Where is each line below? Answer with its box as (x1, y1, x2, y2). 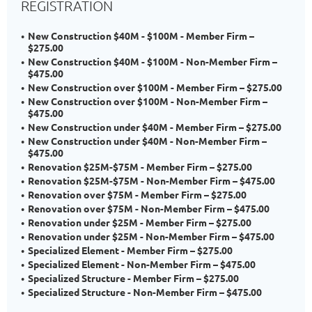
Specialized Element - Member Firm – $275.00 (28, 244, 233, 256)
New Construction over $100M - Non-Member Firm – (28, 95, 267, 107)
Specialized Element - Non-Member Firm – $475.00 (28, 258, 256, 270)
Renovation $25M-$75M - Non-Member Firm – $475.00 (28, 174, 275, 187)
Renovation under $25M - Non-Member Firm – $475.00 (28, 230, 274, 242)
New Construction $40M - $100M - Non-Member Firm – (28, 55, 277, 68)
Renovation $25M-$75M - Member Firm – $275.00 (28, 160, 252, 173)
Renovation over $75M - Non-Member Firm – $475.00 (28, 202, 270, 214)
